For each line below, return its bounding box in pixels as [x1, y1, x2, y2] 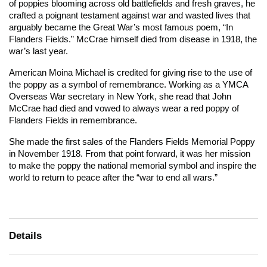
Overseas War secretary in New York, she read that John [9, 92, 231, 101]
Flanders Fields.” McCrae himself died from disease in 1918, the [9, 35, 257, 44]
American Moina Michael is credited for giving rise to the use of [9, 68, 252, 77]
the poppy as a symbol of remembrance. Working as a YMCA [9, 80, 248, 89]
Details [9, 230, 42, 241]
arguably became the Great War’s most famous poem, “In [9, 23, 233, 32]
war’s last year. [9, 46, 68, 56]
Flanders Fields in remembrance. [9, 116, 137, 125]
